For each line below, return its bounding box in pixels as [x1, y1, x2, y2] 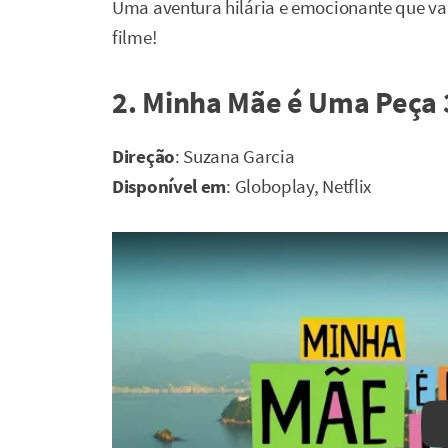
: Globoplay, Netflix [226, 175, 372, 199]
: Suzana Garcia [174, 145, 295, 169]
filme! [112, 26, 157, 50]
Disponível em [112, 175, 227, 199]
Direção [112, 145, 175, 169]
